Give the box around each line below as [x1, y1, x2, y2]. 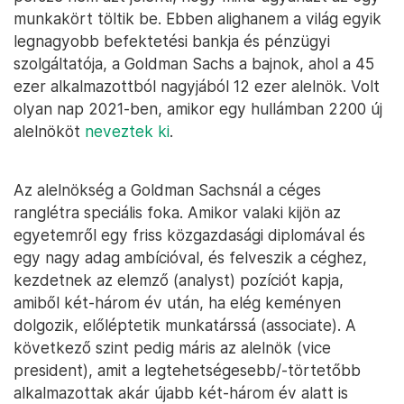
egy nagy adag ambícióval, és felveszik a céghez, [14, 248, 367, 268]
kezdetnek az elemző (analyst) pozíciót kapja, [14, 271, 344, 290]
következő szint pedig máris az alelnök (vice [14, 338, 331, 358]
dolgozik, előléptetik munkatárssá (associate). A [14, 316, 356, 335]
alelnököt [14, 122, 85, 142]
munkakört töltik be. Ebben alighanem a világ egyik [14, 9, 381, 29]
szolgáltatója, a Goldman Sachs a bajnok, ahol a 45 [14, 54, 374, 74]
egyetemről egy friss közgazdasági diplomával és [14, 225, 365, 245]
